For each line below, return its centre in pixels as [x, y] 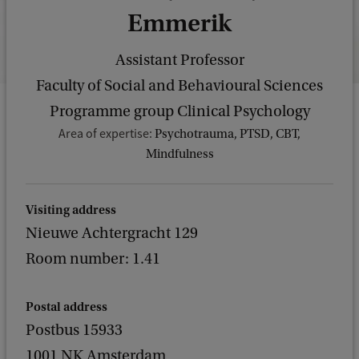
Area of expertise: [107, 134]
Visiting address [71, 210]
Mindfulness [179, 154]
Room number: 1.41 [93, 259]
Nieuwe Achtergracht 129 [112, 233]
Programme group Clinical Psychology [179, 111]
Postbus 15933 [74, 330]
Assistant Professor [179, 60]
